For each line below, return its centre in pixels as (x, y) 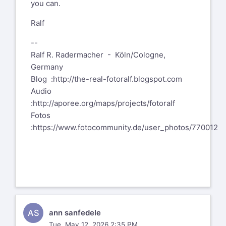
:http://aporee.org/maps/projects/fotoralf (103, 103)
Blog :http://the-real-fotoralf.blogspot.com (106, 79)
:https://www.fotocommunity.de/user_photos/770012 (124, 128)
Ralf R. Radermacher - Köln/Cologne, (98, 55)
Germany (47, 67)
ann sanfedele (75, 213)
